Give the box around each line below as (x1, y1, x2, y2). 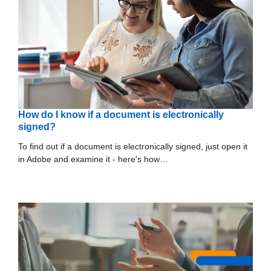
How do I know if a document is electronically (18, 109, 224, 120)
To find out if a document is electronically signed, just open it (18, 141, 247, 151)
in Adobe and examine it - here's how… (18, 154, 168, 164)
